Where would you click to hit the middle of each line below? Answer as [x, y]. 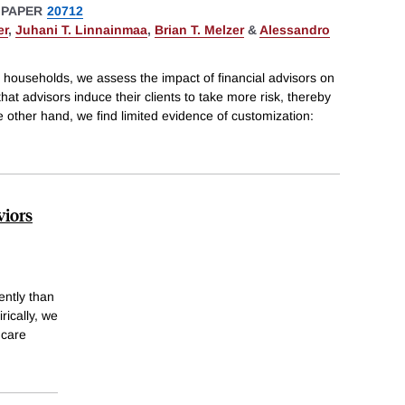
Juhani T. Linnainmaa [81, 29]
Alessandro [295, 29]
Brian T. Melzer [199, 29]
